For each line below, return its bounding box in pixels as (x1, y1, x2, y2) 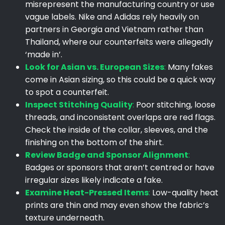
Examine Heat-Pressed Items (25, 187, 149, 199)
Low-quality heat (150, 187, 218, 199)
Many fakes (166, 61, 213, 73)
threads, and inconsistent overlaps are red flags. (25, 111, 215, 124)
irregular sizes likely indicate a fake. (25, 174, 163, 186)
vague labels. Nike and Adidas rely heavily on (25, 11, 199, 23)
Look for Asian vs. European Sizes (25, 61, 164, 73)
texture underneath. (25, 212, 104, 224)
